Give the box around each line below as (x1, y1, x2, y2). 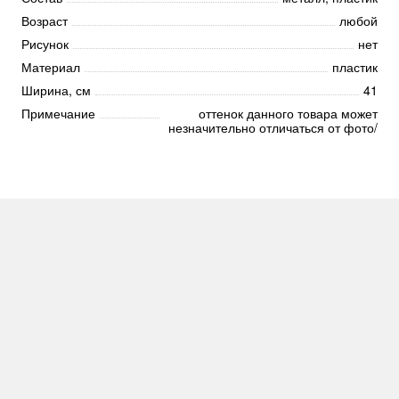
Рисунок (21, 35, 69, 53)
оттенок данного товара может (199, 104, 378, 123)
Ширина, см (21, 81, 91, 100)
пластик (332, 58, 378, 77)
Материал (21, 58, 80, 77)
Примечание (21, 104, 95, 123)
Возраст (21, 12, 68, 30)
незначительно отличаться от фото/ (168, 118, 378, 137)
